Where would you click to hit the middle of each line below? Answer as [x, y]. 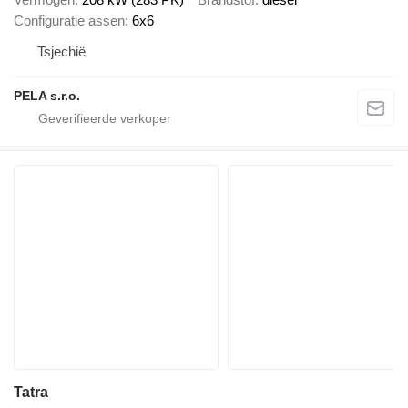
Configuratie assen [69, 20]
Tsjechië [61, 51]
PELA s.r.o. [47, 95]
